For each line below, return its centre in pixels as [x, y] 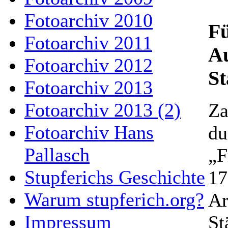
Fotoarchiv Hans [89, 132]
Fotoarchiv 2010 [89, 20]
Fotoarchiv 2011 [88, 43]
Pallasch [57, 155]
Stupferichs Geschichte [115, 177]
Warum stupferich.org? [114, 199]
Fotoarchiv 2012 [89, 65]
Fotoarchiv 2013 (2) [103, 110]
